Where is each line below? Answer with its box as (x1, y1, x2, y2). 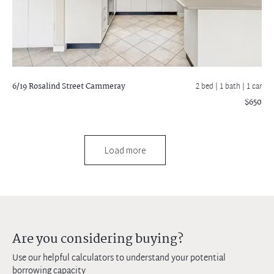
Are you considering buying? (12, 229, 183, 250)
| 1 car (242, 80, 262, 94)
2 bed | (196, 80, 220, 94)
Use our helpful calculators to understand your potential (12, 251, 226, 266)
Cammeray (84, 80, 125, 93)
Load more (104, 144, 146, 156)
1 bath (220, 80, 242, 94)
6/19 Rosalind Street (12, 80, 84, 93)
